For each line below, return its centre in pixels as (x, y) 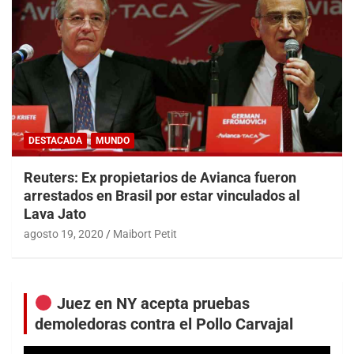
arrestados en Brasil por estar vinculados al (162, 195)
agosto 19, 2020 (64, 233)
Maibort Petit (145, 233)
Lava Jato (55, 213)
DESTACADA (55, 140)
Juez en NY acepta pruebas (151, 303)
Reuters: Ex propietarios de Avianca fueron (160, 177)
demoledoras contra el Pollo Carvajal (164, 324)
